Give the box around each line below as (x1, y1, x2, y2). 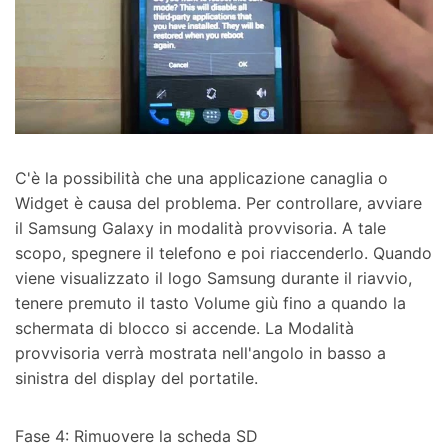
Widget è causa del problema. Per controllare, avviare (15, 193, 422, 214)
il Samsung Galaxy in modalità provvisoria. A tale (15, 218, 386, 239)
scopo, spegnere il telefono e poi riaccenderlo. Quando (15, 243, 432, 264)
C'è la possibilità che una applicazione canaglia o (15, 168, 388, 189)
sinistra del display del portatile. (15, 368, 258, 389)
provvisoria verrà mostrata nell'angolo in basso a (15, 343, 386, 364)
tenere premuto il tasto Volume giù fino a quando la (15, 293, 406, 314)
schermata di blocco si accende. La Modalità (15, 318, 354, 339)
